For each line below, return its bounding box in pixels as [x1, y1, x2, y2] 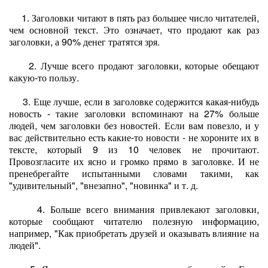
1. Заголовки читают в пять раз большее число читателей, [9, 11, 259, 25]
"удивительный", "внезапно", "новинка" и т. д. [9, 178, 198, 192]
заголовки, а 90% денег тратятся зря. [9, 35, 160, 48]
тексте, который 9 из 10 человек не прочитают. [9, 142, 259, 156]
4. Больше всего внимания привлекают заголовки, [9, 202, 259, 216]
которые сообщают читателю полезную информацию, [9, 214, 259, 228]
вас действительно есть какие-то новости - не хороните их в [9, 130, 259, 144]
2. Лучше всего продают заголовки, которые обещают [9, 59, 259, 72]
